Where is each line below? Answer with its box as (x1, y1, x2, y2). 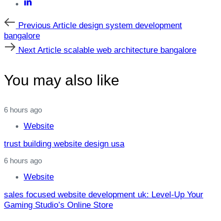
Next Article (16, 45, 64, 55)
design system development (79, 20, 182, 30)
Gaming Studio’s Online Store (4, 200, 113, 210)
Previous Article (16, 20, 79, 30)
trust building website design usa (4, 139, 124, 148)
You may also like (4, 72, 119, 88)
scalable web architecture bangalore (64, 45, 196, 55)
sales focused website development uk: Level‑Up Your (4, 189, 203, 199)
